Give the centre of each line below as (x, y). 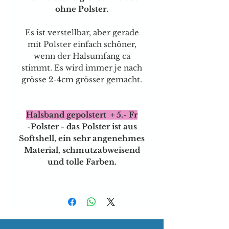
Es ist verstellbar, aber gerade (82, 32)
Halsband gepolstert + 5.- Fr (82, 114)
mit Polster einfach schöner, (82, 44)
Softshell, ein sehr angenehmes (82, 138)
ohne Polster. (82, 9)
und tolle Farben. (82, 162)
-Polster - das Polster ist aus (82, 126)
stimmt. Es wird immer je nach (82, 67)
